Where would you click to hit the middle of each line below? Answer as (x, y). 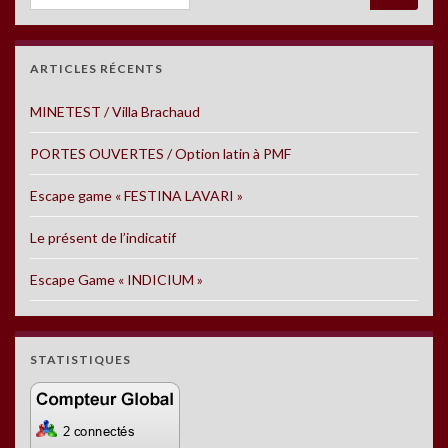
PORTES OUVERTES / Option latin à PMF (160, 153)
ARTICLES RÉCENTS (96, 68)
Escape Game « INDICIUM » (116, 279)
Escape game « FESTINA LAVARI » (136, 195)
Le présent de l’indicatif (103, 237)
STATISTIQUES (80, 359)
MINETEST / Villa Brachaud (115, 111)
